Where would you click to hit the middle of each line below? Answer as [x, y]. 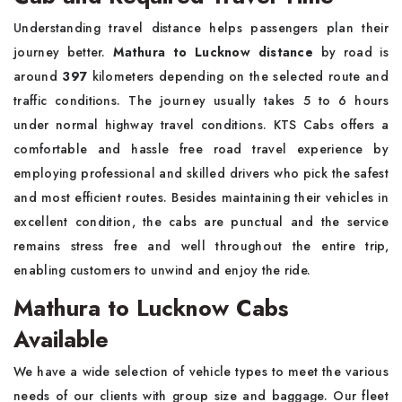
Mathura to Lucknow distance [214, 52]
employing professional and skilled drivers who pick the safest [201, 173]
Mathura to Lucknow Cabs [151, 308]
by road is [351, 52]
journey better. [64, 52]
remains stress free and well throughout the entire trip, [201, 246]
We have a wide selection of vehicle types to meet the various [201, 371]
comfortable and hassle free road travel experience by [201, 149]
